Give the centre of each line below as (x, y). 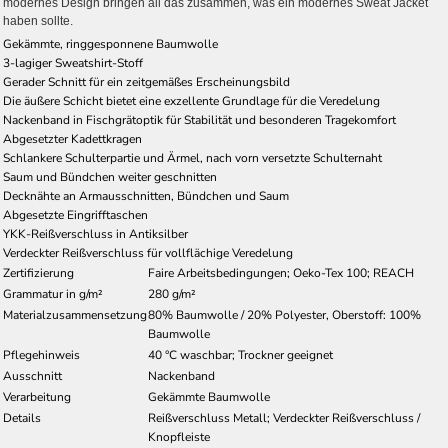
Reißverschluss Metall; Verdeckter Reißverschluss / (284, 418)
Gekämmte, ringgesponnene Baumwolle (110, 44)
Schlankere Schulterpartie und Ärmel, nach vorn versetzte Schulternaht (192, 158)
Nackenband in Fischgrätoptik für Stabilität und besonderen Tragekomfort (199, 120)
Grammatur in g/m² (53, 294)
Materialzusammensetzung (75, 315)
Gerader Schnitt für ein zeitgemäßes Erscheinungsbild (146, 82)
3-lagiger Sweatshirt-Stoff (73, 63)
